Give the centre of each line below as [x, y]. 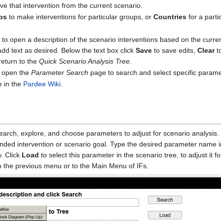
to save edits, [175, 50]
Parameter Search [60, 73]
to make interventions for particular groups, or [80, 17]
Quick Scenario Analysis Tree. [86, 61]
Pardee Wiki [42, 84]
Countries [170, 17]
